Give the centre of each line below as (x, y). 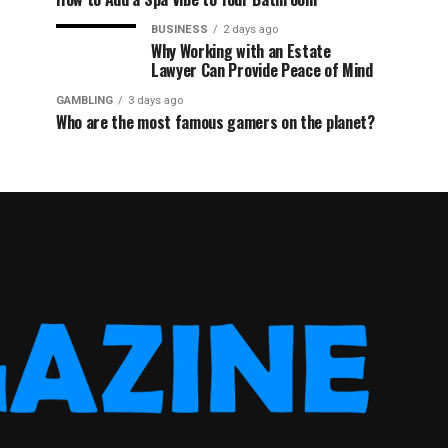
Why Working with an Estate (241, 50)
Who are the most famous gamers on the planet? (215, 121)
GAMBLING (84, 100)
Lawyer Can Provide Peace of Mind (262, 69)
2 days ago (250, 29)
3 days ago (155, 100)
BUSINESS (179, 29)
